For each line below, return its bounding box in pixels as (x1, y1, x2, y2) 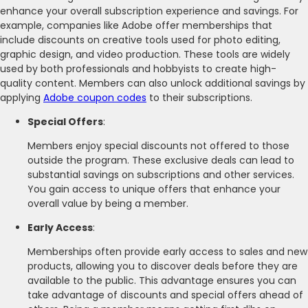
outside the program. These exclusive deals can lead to (27, 153, 294, 167)
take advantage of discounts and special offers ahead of (27, 287, 303, 302)
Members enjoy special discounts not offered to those (27, 138, 289, 153)
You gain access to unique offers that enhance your (27, 181, 280, 196)
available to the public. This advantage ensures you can (27, 273, 296, 287)
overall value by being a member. (27, 196, 188, 210)
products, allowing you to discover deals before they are (27, 258, 298, 273)
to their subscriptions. (146, 90, 252, 104)
